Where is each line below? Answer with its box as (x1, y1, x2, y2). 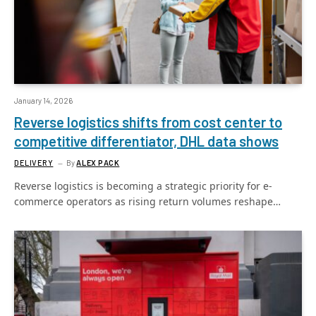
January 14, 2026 (14, 95, 73, 105)
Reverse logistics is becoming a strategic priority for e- (14, 178, 272, 193)
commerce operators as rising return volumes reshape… (14, 194, 281, 208)
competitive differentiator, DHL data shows (14, 132, 279, 150)
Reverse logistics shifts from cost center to (14, 113, 282, 130)
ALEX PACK (76, 157, 120, 167)
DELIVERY (14, 157, 54, 167)
